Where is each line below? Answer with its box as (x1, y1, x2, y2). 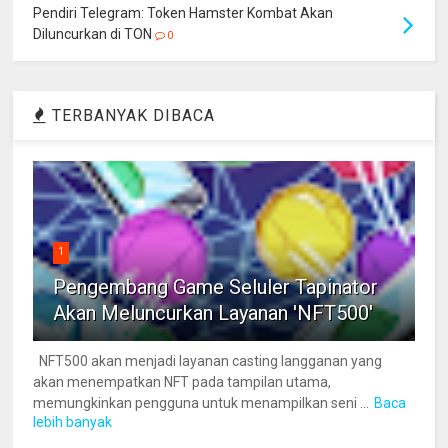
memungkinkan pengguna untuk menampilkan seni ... (33, 395, 370, 412)
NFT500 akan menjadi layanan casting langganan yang (33, 353, 383, 370)
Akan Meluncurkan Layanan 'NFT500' (53, 301, 374, 326)
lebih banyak (33, 414, 113, 431)
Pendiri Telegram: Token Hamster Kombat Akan (33, 5, 334, 22)
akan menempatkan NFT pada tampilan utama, (33, 374, 332, 391)
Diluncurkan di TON (33, 26, 153, 43)
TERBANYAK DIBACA (47, 106, 216, 126)
